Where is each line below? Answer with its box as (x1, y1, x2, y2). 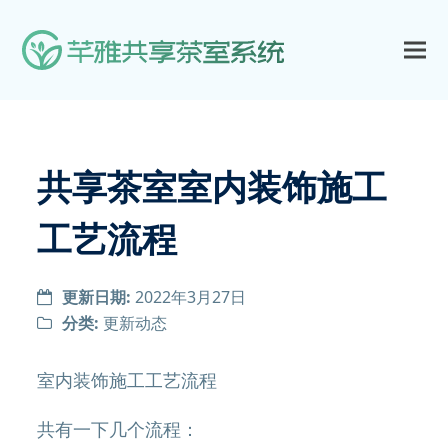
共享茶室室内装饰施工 (37, 162, 388, 210)
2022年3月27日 (135, 286, 247, 308)
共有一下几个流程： (37, 417, 200, 441)
